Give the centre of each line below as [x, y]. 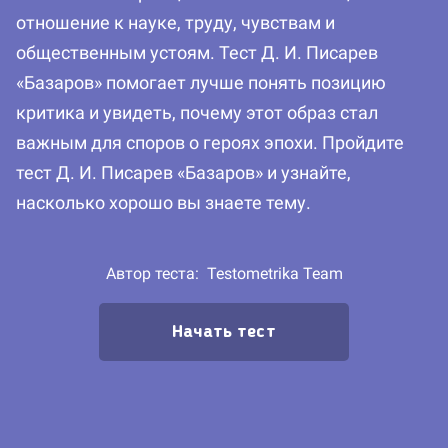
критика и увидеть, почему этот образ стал [197, 113]
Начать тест [224, 332]
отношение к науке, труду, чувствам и [175, 23]
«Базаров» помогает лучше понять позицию [201, 83]
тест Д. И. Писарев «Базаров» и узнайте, [183, 173]
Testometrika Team [274, 274]
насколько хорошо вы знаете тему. [163, 203]
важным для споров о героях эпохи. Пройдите [210, 143]
